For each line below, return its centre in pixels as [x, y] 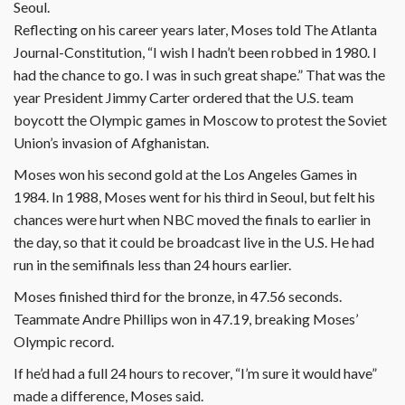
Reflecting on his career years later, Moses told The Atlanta [195, 30]
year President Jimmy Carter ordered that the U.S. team [184, 98]
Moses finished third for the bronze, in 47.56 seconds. [178, 297]
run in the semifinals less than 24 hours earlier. [152, 265]
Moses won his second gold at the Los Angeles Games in [185, 174]
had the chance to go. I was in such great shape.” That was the [199, 75]
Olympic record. [64, 342]
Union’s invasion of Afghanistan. [111, 143]
